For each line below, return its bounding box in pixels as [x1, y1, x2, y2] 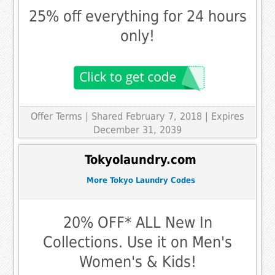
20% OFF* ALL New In [63, 214, 212, 232]
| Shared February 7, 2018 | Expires [85, 110, 244, 123]
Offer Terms [31, 110, 82, 123]
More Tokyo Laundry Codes [86, 175, 195, 185]
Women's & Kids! [79, 253, 196, 271]
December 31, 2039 [93, 124, 182, 136]
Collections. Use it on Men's [43, 233, 232, 252]
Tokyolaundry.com [85, 152, 196, 167]
